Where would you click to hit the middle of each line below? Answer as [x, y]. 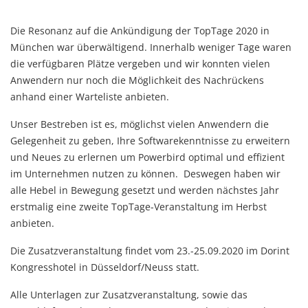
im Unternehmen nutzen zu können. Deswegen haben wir [145, 173]
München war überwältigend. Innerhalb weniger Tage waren [151, 47]
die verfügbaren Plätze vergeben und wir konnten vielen [140, 63]
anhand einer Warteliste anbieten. [90, 96]
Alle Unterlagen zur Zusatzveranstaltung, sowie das [129, 294]
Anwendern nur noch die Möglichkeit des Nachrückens [137, 80]
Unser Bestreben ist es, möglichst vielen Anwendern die [140, 124]
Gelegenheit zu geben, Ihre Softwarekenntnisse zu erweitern [150, 140]
